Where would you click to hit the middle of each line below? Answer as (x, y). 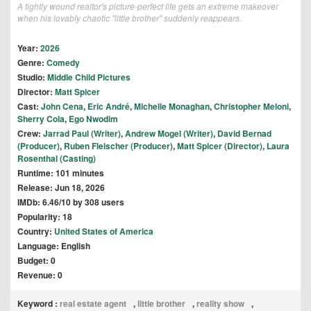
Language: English (54, 246)
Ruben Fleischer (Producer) (118, 146)
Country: (36, 232)
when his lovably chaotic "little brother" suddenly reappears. (129, 18)
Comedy (63, 63)
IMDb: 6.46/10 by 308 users (71, 202)
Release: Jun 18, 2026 (61, 188)
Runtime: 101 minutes (61, 173)
